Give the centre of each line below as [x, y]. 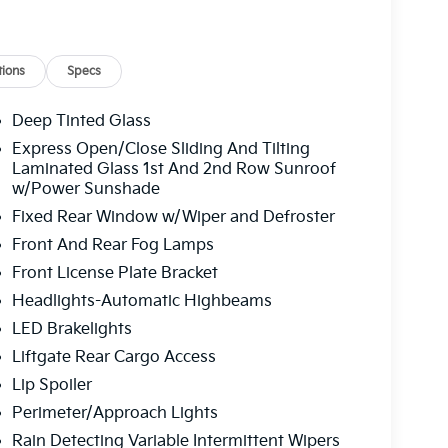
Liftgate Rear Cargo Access [113, 357]
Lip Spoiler [51, 385]
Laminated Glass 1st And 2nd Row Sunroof [173, 169]
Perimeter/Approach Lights [114, 413]
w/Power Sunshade [85, 189]
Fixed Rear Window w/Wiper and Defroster [173, 217]
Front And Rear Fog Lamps [112, 245]
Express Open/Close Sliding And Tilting [160, 149]
